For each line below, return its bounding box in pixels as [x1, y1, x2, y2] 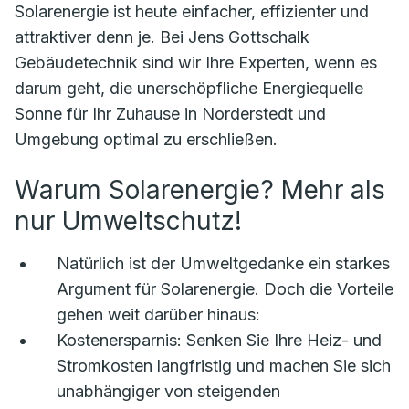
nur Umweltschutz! [15, 205, 242, 237]
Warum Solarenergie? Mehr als [15, 174, 385, 206]
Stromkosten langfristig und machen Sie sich [57, 356, 391, 376]
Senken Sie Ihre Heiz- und [182, 330, 382, 351]
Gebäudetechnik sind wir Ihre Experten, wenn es [15, 53, 377, 73]
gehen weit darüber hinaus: [57, 305, 260, 325]
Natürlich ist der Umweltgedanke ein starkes [57, 254, 390, 274]
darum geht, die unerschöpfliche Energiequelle [15, 79, 363, 99]
